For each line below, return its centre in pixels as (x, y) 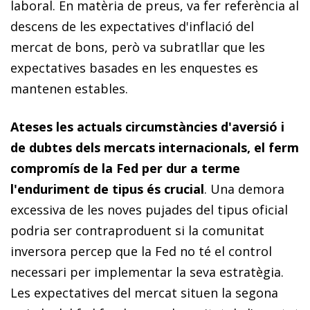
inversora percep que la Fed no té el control (141, 251)
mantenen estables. (69, 88)
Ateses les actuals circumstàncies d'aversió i (147, 126)
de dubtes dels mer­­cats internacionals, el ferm (155, 147)
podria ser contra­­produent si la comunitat (137, 230)
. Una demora (244, 189)
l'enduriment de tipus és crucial (107, 189)
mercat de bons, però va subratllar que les (138, 47)
